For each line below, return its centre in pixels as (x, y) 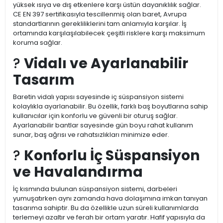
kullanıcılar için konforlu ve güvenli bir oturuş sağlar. (95, 116)
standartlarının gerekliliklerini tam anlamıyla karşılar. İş (100, 24)
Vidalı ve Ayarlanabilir (106, 64)
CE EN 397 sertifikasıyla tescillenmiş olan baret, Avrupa (100, 14)
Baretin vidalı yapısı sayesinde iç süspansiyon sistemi (98, 97)
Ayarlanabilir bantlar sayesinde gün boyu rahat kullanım (103, 125)
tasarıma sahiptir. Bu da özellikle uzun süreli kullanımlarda (106, 208)
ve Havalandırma (78, 172)
